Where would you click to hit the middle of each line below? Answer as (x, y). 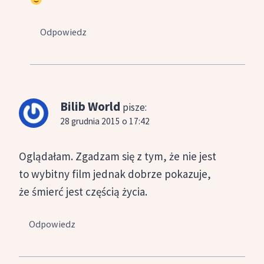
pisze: (135, 107)
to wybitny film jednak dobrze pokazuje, (115, 174)
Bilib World (90, 106)
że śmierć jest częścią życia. (83, 192)
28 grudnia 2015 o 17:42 (105, 121)
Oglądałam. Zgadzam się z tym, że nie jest (118, 156)
